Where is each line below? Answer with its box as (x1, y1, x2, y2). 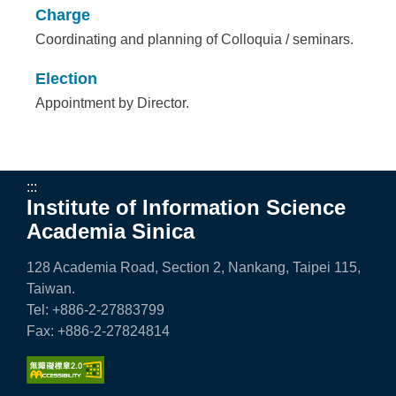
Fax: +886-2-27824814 (27, 324, 170, 339)
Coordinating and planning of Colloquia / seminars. (35, 32, 354, 47)
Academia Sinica (27, 219, 194, 244)
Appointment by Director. (35, 95, 190, 110)
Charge (35, 6, 91, 24)
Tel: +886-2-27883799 (27, 302, 164, 318)
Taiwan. (27, 281, 75, 297)
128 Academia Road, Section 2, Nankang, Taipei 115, (27, 260, 361, 276)
